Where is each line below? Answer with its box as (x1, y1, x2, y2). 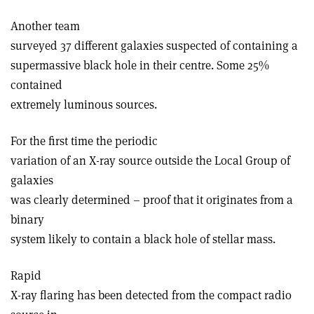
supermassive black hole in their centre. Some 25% (11, 57, 269, 73)
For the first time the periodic (11, 132, 158, 149)
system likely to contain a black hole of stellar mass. (11, 231, 275, 247)
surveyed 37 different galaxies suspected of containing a (11, 37, 298, 53)
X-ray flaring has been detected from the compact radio (11, 287, 292, 303)
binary (11, 211, 44, 227)
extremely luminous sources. (11, 96, 157, 112)
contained (11, 76, 62, 93)
